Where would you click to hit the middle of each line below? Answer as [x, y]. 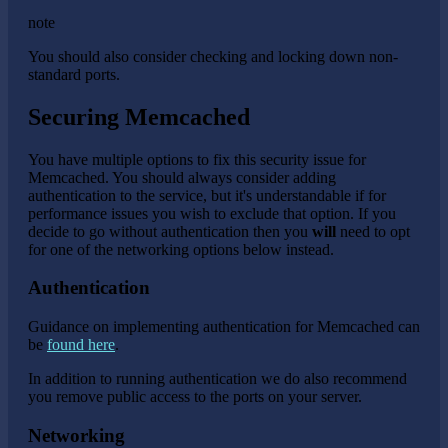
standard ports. [74, 74]
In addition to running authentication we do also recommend [217, 379]
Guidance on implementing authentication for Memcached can [224, 327]
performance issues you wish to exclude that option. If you [212, 213]
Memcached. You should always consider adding [182, 177]
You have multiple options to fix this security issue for [197, 159]
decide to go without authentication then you [170, 231]
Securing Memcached [139, 116]
